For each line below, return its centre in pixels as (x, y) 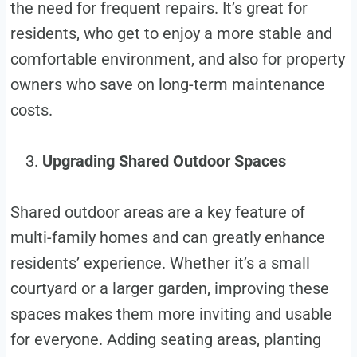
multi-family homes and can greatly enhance (167, 238)
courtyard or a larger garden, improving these (169, 289)
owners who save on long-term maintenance (167, 85)
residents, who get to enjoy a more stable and (171, 34)
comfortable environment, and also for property (177, 59)
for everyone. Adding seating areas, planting (165, 340)
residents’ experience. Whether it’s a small (160, 263)
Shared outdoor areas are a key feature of (157, 212)
